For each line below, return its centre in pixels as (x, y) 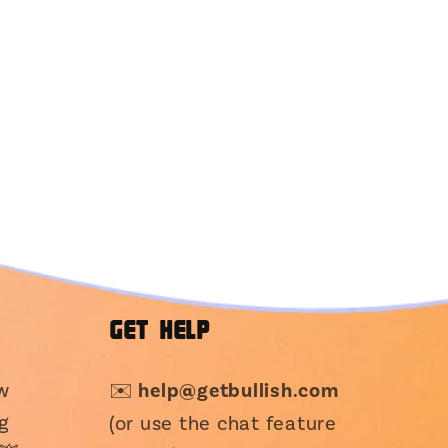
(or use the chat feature (222, 422)
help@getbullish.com (238, 390)
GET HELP (159, 330)
